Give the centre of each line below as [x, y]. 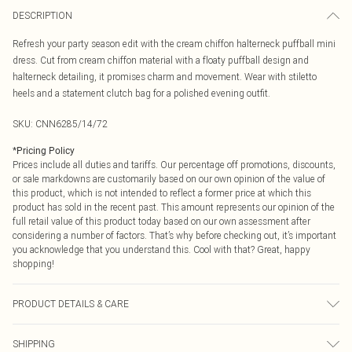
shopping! [33, 264]
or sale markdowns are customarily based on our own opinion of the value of [169, 179]
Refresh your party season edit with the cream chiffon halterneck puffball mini [174, 44]
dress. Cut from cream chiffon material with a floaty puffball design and [161, 60]
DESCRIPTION [42, 15]
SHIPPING [34, 344]
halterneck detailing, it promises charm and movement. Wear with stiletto [165, 77]
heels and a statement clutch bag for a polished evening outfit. [141, 93]
